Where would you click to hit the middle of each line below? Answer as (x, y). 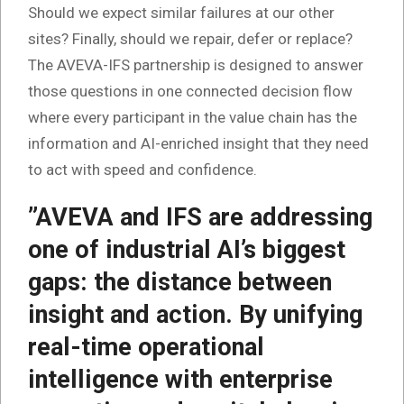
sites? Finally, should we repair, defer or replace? (194, 38)
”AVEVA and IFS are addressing (200, 217)
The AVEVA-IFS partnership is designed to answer (196, 64)
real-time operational (146, 347)
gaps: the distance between (180, 282)
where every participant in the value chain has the (193, 117)
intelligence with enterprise (180, 379)
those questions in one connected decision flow (190, 91)
